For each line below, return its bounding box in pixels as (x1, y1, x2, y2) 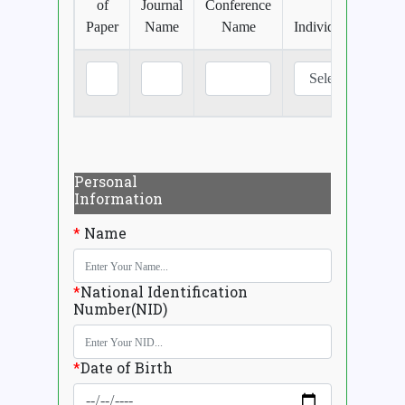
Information (74, 189, 163, 209)
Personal (74, 172, 137, 192)
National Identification (80, 282, 248, 302)
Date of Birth (80, 358, 173, 378)
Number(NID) (73, 299, 167, 319)
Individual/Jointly (294, 19, 393, 35)
